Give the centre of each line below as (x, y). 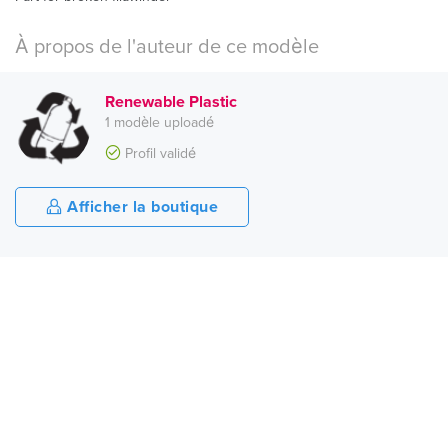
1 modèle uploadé (159, 122)
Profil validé (158, 153)
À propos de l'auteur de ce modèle (167, 46)
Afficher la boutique (140, 206)
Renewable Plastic (171, 101)
